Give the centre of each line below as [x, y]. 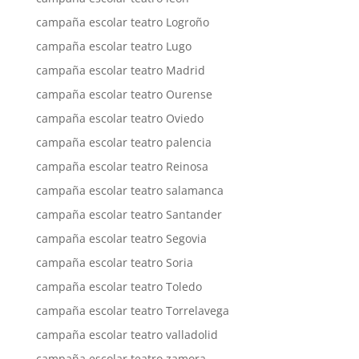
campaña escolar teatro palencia [123, 142]
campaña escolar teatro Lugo [113, 46]
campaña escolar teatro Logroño [122, 22]
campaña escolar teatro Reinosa [122, 166]
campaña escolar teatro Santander [129, 214]
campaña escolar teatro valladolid [127, 335]
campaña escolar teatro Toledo [119, 286]
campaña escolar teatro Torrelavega [132, 311]
